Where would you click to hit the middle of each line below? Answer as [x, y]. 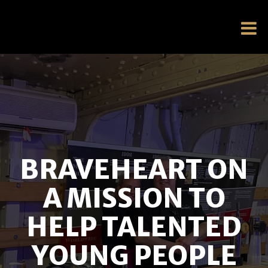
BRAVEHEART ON [134, 170]
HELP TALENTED [134, 227]
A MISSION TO [134, 198]
